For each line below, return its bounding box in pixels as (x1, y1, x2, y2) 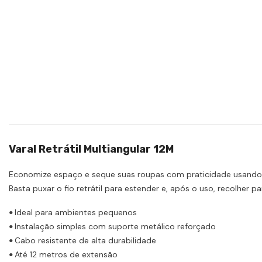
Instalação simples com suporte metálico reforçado (15, 221, 216, 232)
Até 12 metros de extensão (15, 249, 120, 260)
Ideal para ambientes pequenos (15, 207, 137, 218)
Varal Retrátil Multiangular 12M (9, 143, 176, 156)
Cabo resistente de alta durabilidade (15, 235, 156, 246)
